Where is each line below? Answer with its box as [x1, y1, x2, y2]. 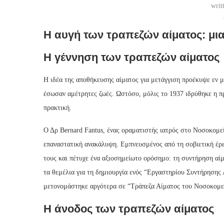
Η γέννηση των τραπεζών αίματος [43, 51, 219, 64]
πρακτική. [43, 104, 71, 112]
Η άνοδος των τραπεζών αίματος [43, 202, 214, 215]
